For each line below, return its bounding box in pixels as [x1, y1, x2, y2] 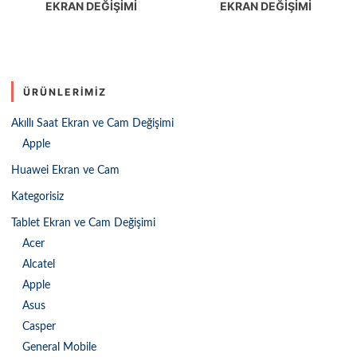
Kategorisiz [11, 190, 64, 202]
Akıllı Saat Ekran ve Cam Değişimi [11, 117, 174, 129]
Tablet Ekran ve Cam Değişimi [11, 217, 155, 229]
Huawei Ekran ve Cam [11, 164, 120, 176]
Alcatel [22, 258, 55, 270]
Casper [22, 320, 56, 332]
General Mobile [22, 341, 96, 353]
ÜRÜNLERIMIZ [23, 85, 108, 98]
